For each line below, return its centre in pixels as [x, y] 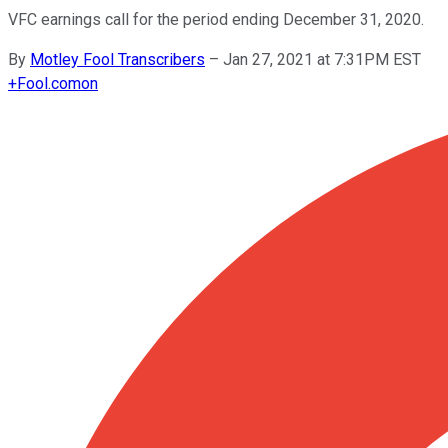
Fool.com [49, 83]
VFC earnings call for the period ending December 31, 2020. [216, 19]
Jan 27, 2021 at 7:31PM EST [322, 59]
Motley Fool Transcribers [117, 59]
